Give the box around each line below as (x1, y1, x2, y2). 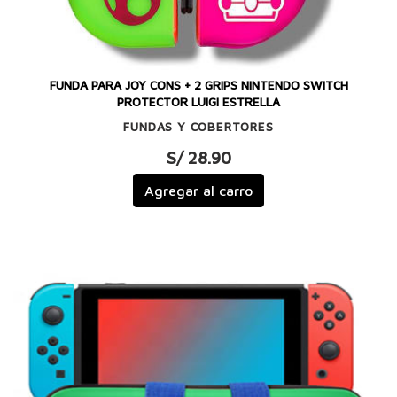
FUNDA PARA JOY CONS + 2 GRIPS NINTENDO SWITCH (49, 78, 348, 93)
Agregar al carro (144, 183, 253, 199)
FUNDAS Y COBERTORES (123, 119, 274, 134)
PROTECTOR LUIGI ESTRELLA (117, 95, 280, 110)
